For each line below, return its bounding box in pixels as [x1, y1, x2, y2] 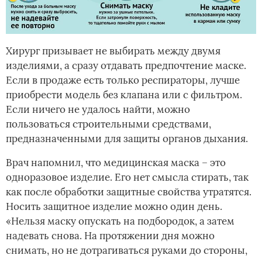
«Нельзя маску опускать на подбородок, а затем [6, 215, 235, 228]
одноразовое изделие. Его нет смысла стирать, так [6, 171, 249, 184]
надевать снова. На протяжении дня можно [6, 229, 215, 243]
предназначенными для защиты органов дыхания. [6, 132, 248, 146]
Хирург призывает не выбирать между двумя [6, 44, 220, 58]
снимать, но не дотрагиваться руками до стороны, [6, 244, 247, 257]
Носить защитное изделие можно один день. [6, 200, 222, 213]
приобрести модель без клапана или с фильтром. [6, 88, 242, 102]
